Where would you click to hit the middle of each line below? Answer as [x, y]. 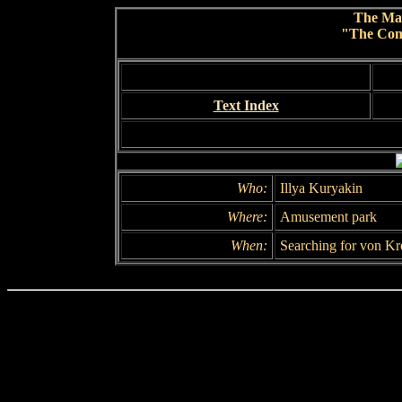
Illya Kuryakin [321, 188]
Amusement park [328, 217]
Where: [247, 217]
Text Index [246, 105]
